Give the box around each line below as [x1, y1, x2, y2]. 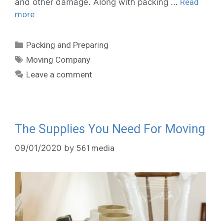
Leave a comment [26, 69, 93, 79]
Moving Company [26, 54, 91, 65]
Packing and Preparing [26, 39, 109, 50]
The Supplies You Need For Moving [15, 121, 205, 136]
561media [76, 143, 114, 153]
